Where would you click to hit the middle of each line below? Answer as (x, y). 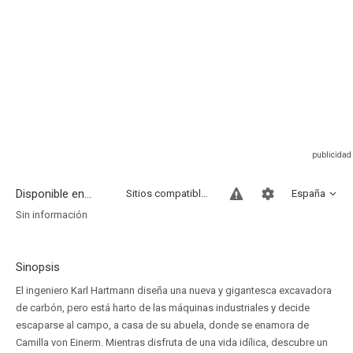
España (308, 193)
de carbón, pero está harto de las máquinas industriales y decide (163, 308)
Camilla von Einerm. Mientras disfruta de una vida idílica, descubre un (172, 342)
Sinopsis (38, 267)
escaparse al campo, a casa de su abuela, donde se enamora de (162, 325)
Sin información (52, 215)
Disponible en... (54, 194)
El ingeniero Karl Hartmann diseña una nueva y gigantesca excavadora (174, 290)
